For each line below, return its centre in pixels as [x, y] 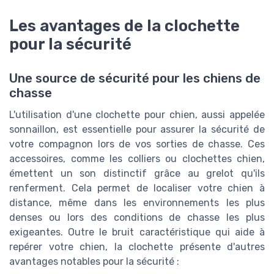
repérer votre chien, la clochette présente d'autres [137, 247]
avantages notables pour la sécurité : [94, 262]
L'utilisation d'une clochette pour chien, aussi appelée [137, 115]
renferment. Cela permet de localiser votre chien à [137, 188]
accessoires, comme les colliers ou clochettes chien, [137, 159]
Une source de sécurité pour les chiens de [135, 79]
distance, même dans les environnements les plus [137, 203]
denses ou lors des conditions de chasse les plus [137, 218]
